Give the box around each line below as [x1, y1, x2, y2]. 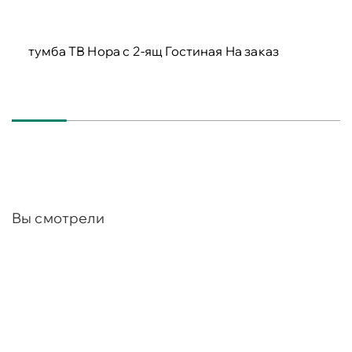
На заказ [225, 43, 280, 59]
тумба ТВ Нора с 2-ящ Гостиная [28, 43, 225, 59]
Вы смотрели [12, 209, 104, 227]
